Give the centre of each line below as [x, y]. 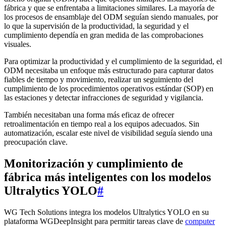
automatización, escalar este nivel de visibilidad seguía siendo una [108, 133]
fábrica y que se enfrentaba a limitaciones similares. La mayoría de [109, 8]
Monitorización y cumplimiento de [94, 163]
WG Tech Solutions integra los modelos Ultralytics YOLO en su [106, 212]
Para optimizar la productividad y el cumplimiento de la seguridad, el [113, 61]
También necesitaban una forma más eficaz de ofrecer [89, 115]
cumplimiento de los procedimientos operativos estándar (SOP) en [109, 88]
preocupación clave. [36, 142]
